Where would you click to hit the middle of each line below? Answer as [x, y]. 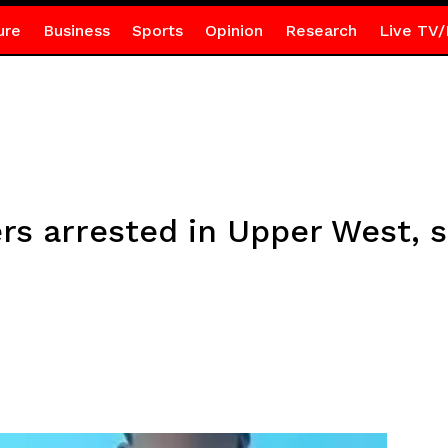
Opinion [233, 30]
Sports [157, 30]
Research [320, 30]
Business [76, 30]
